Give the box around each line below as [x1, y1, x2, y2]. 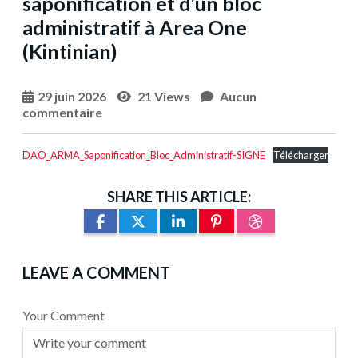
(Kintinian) [22, 39, 117, 64]
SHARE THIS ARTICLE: [107, 188, 251, 206]
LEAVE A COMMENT [22, 263, 170, 283]
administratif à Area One [22, 15, 247, 40]
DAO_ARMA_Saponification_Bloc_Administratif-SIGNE [22, 149, 265, 162]
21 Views [135, 89, 193, 105]
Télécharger [272, 149, 328, 162]
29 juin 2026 [38, 89, 109, 105]
